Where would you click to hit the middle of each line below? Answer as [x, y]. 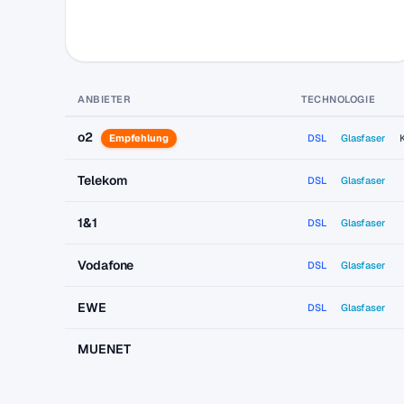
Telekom [102, 180]
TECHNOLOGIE [339, 99]
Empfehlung [139, 138]
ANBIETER [105, 99]
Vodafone [106, 265]
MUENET [104, 349]
